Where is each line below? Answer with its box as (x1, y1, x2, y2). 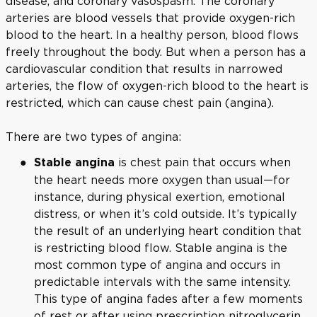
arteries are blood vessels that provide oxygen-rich (6, 11, 295, 24)
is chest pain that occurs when (115, 155, 291, 168)
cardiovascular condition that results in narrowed (6, 62, 282, 75)
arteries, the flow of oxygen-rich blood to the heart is (6, 79, 309, 92)
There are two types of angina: (6, 129, 181, 143)
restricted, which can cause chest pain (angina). (6, 96, 274, 109)
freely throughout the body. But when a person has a (6, 45, 306, 58)
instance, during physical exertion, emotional (34, 190, 285, 203)
